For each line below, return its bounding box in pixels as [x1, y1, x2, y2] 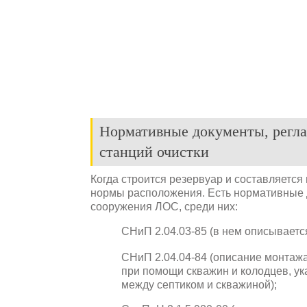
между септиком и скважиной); [121, 278, 277, 291]
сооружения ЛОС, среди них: [90, 200, 238, 212]
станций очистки [99, 143, 209, 160]
